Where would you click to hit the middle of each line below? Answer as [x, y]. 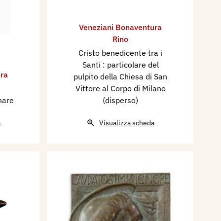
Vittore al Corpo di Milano [120, 88]
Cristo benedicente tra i [120, 53]
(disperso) [120, 100]
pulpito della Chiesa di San [120, 76]
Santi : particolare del [120, 64]
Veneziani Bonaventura [120, 27]
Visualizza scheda [127, 123]
